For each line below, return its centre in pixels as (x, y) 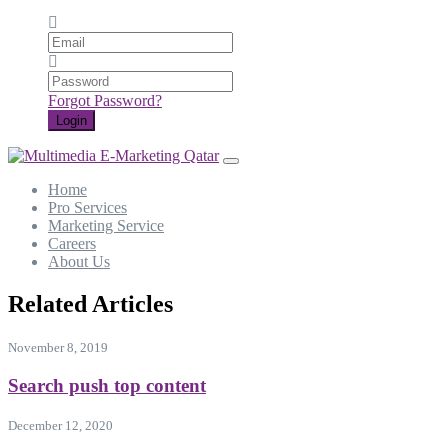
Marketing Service (106, 226)
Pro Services (87, 208)
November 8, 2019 (58, 348)
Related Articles (90, 304)
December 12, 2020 (60, 425)
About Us (79, 262)
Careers (72, 244)
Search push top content (107, 385)
